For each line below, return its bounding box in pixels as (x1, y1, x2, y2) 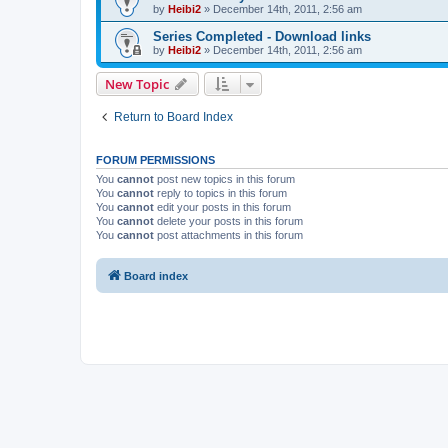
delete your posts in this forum (154, 214, 303, 227)
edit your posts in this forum (154, 200, 291, 213)
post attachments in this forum (154, 228, 303, 241)
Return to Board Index (114, 109, 233, 124)
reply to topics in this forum (154, 186, 287, 199)
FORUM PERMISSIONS (96, 153, 215, 166)
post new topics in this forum (154, 172, 295, 185)
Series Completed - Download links (153, 28, 371, 44)
